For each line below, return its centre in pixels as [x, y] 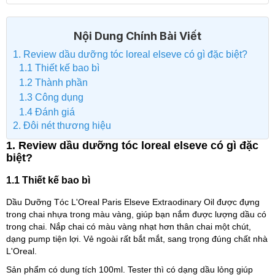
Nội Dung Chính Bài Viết [137, 36]
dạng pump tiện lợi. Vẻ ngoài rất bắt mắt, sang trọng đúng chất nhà [137, 239]
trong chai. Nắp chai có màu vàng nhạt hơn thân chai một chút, [129, 227]
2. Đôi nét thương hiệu [62, 126]
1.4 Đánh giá [47, 112]
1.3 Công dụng [51, 97]
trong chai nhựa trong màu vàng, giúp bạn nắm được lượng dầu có [136, 214]
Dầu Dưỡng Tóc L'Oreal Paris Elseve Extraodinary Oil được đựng [133, 202]
